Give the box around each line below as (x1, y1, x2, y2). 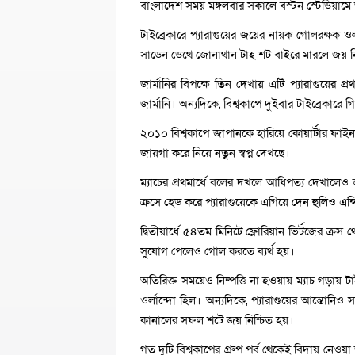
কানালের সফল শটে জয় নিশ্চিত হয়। (140, 312, 294, 328)
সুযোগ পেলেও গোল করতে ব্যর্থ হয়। (140, 243, 295, 259)
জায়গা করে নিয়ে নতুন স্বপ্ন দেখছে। (140, 145, 290, 161)
